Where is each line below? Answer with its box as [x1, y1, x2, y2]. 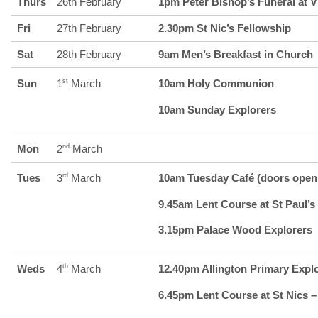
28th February [56, 48, 121, 60]
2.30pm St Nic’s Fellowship [158, 21, 291, 34]
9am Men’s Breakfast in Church [158, 48, 313, 60]
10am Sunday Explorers [158, 103, 276, 116]
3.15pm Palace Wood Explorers [158, 223, 312, 236]
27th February [56, 21, 121, 34]
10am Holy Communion [158, 77, 274, 89]
